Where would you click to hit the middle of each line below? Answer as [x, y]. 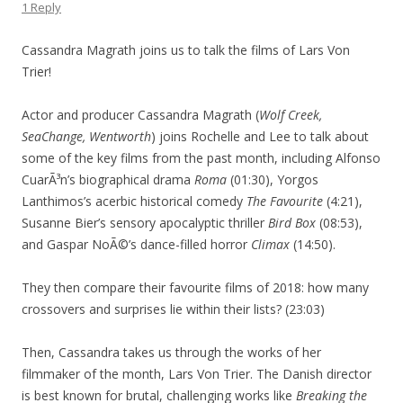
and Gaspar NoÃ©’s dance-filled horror [136, 244]
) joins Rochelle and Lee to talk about [260, 136]
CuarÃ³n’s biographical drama [108, 179]
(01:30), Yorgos [273, 179]
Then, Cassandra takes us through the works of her [171, 352]
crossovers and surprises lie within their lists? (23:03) [173, 309]
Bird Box [292, 223]
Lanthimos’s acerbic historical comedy [134, 201]
